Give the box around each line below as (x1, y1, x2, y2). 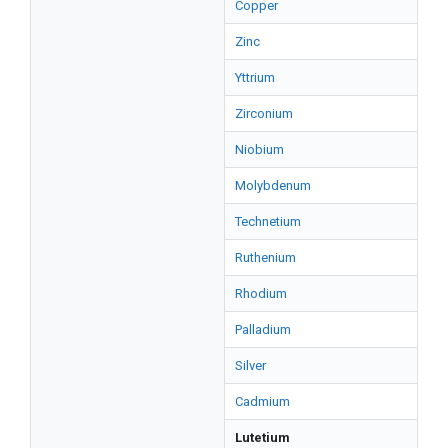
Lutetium (235, 429, 290, 445)
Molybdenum (235, 177, 311, 193)
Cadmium (235, 393, 290, 409)
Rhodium (235, 285, 287, 301)
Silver (235, 357, 266, 373)
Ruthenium (235, 249, 296, 265)
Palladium (235, 321, 291, 337)
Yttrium (235, 69, 275, 85)
